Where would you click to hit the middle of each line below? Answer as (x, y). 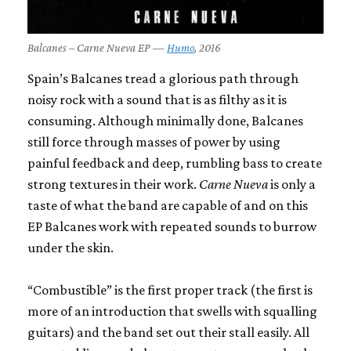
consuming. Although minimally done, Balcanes (165, 120)
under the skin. (72, 247)
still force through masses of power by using (154, 141)
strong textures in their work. (112, 184)
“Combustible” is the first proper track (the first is (170, 289)
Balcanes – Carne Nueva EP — (97, 47)
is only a (293, 184)
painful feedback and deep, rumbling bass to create (175, 163)
